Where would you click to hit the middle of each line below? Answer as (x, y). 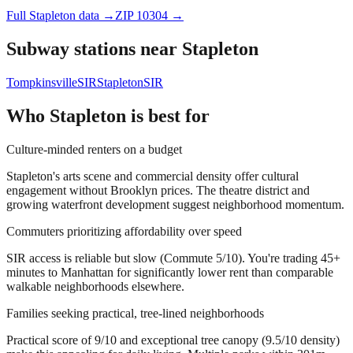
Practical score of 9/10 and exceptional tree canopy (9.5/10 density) (173, 340)
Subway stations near (94, 48)
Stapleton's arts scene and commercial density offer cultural (152, 176)
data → (95, 16)
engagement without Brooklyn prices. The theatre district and (158, 190)
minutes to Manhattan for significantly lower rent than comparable (170, 272)
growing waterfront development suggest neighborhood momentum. (175, 204)
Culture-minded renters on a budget (94, 149)
